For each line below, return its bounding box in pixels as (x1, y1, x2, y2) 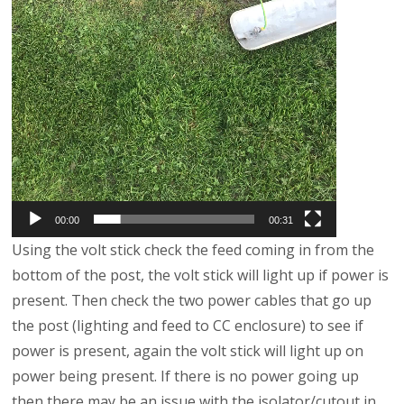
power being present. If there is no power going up (12, 366, 360, 387)
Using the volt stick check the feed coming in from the (12, 240, 375, 261)
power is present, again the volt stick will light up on (12, 341, 364, 362)
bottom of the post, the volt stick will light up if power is (12, 265, 390, 286)
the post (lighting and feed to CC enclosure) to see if (12, 316, 364, 336)
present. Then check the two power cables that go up (12, 290, 372, 311)
